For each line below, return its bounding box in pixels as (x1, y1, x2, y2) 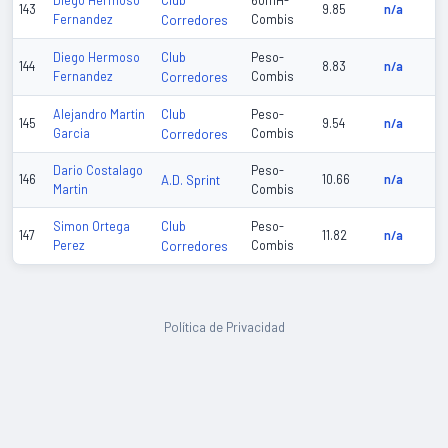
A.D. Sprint (161, 172, 220, 189)
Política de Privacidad (163, 319, 285, 336)
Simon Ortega (53, 219, 130, 234)
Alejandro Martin (53, 107, 145, 122)
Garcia (53, 126, 90, 141)
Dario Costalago (53, 163, 143, 178)
